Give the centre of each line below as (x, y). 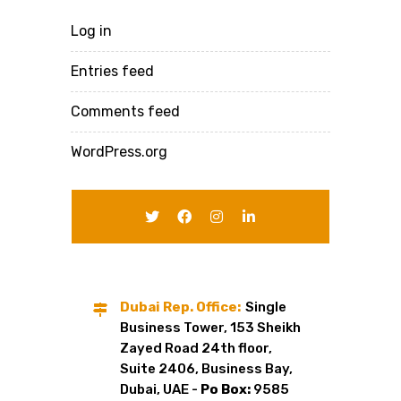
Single (266, 307)
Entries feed (112, 71)
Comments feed (125, 111)
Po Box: (227, 389)
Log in (91, 30)
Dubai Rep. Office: (180, 307)
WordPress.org (119, 151)
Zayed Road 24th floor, (196, 348)
